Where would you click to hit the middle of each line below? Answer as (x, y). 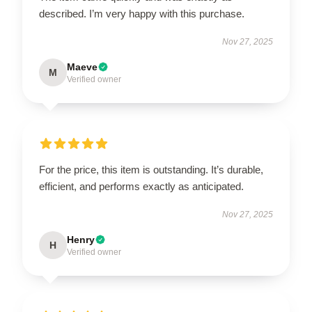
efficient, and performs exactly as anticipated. (141, 186)
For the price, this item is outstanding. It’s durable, (151, 169)
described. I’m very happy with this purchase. (142, 13)
